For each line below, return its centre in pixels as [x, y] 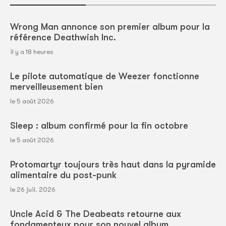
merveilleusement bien [56, 87]
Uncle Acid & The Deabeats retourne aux [96, 214]
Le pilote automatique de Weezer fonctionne [105, 76]
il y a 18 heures [32, 52]
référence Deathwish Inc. [63, 37]
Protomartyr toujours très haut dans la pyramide [113, 164]
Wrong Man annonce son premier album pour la [110, 27]
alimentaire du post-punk [63, 175]
